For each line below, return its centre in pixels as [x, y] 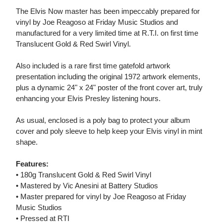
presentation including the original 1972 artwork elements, [108, 77]
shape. [27, 142]
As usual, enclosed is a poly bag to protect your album [103, 120]
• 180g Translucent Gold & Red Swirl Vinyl [83, 175]
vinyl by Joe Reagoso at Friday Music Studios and [97, 22]
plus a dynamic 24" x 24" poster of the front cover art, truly [109, 88]
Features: [32, 164]
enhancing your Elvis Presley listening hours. [88, 99]
